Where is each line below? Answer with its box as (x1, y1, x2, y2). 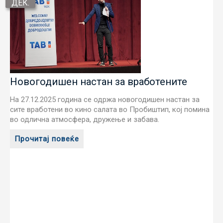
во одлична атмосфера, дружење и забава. (10, 115, 159, 124)
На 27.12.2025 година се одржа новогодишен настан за (10, 95, 200, 104)
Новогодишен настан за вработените (10, 76, 187, 88)
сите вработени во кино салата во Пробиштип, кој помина (10, 105, 210, 114)
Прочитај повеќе (14, 134, 79, 143)
